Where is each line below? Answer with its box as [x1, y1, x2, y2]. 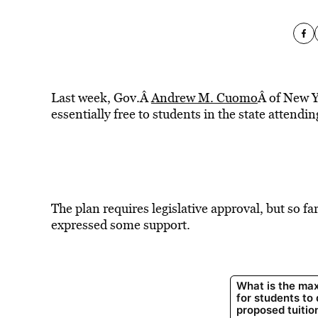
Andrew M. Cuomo [150, 89, 258, 106]
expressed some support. [50, 216, 190, 234]
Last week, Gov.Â [50, 89, 151, 106]
